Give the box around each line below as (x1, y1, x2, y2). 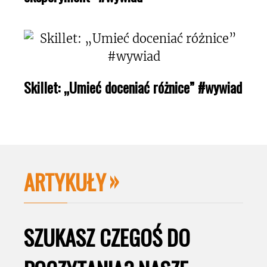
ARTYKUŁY (24, 165, 106, 197)
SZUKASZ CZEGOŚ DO (24, 221, 190, 253)
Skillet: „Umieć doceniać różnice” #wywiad (24, 76, 242, 98)
